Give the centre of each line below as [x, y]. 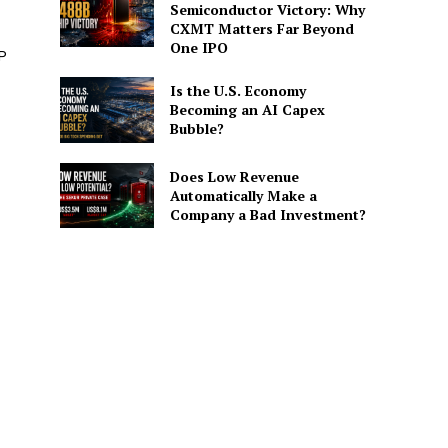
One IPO [198, 48]
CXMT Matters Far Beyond [261, 29]
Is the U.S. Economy [237, 91]
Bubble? [196, 129]
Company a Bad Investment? [267, 214]
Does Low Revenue [234, 176]
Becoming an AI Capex [247, 110]
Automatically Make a [243, 195]
